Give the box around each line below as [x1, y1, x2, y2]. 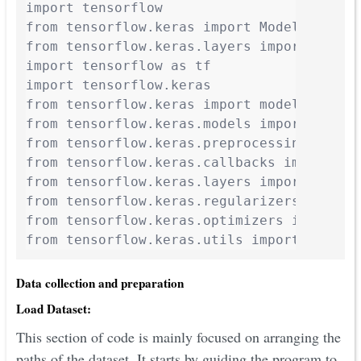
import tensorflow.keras [26, 77, 211, 93]
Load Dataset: [16, 299, 91, 317]
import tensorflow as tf [26, 58, 211, 74]
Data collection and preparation [16, 274, 184, 293]
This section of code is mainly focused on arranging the [16, 327, 341, 347]
